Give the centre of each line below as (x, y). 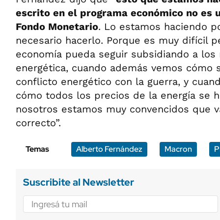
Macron (178, 149)
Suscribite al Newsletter (79, 182)
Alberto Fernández (109, 149)
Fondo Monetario (57, 27)
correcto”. (38, 123)
